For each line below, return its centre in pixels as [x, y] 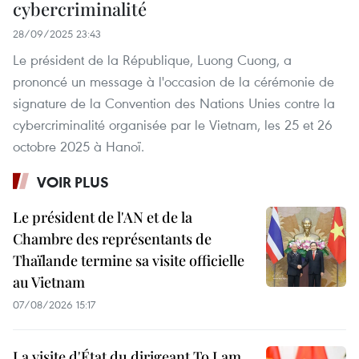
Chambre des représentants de [112, 238]
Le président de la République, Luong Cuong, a [152, 59]
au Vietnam [49, 282]
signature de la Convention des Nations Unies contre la [174, 103]
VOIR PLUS [73, 182]
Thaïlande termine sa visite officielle [129, 260]
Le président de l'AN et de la [103, 217]
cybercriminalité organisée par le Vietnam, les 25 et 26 [173, 124]
